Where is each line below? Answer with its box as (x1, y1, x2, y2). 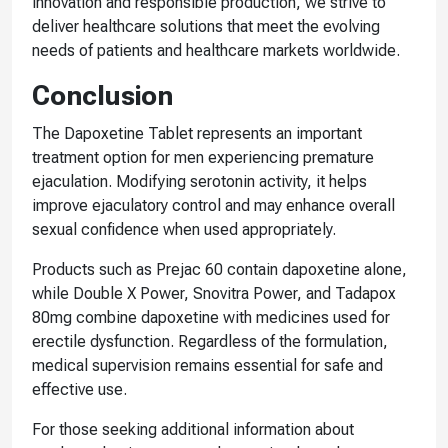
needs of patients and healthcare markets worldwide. (32, 40, 400, 60)
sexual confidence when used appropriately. (32, 219, 336, 239)
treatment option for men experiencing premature (32, 147, 374, 167)
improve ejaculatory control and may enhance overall (32, 195, 395, 215)
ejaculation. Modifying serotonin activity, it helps (32, 171, 367, 191)
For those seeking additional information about (32, 419, 354, 439)
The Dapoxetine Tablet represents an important (32, 123, 362, 143)
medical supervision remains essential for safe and (32, 355, 383, 375)
